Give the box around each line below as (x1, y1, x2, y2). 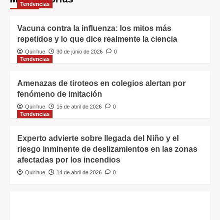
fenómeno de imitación (17, 89, 102, 98)
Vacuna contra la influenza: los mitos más (17, 24, 171, 32)
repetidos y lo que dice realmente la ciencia (17, 34, 177, 43)
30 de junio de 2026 (56, 48, 103, 55)
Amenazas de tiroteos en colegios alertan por (17, 79, 186, 87)
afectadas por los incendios (17, 155, 120, 164)
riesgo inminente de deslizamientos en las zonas (17, 144, 197, 153)
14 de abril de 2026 (56, 169, 102, 175)
